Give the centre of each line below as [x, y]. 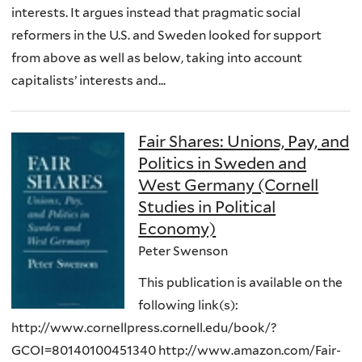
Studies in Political [207, 206]
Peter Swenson [183, 250]
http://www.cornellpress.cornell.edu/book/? [144, 328]
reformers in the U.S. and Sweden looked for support [166, 36]
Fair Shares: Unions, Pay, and [244, 141]
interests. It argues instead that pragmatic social [156, 13]
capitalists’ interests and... [88, 81]
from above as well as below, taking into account [157, 58]
